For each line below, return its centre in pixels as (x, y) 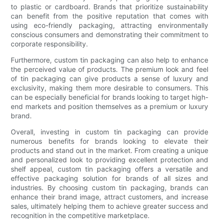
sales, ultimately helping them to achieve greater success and (109, 206)
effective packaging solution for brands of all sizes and (109, 178)
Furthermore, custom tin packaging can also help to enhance (109, 60)
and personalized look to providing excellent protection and (109, 159)
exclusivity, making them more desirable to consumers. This (109, 88)
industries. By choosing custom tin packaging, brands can (109, 187)
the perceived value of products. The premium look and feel (109, 69)
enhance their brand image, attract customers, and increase (109, 197)
